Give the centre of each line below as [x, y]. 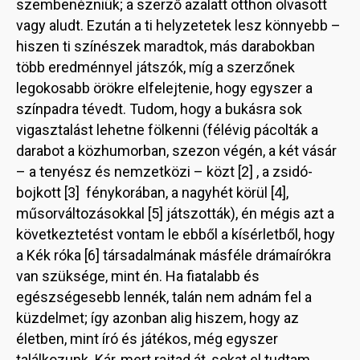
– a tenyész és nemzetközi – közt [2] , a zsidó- [164, 171]
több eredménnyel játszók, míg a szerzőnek [155, 67]
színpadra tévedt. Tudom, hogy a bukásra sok [159, 108]
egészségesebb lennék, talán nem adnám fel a [164, 297]
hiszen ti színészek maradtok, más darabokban [166, 46]
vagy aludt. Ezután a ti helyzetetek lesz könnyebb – [178, 25]
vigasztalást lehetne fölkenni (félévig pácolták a [167, 129]
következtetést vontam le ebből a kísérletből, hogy [176, 234]
